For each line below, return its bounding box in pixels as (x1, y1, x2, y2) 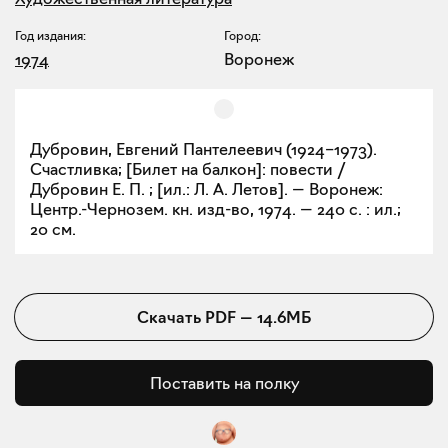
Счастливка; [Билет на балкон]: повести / (30, 159, 346, 180)
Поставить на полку (149, 373, 299, 394)
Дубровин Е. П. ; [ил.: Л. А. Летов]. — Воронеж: (30, 179, 383, 200)
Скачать (137, 307, 205, 328)
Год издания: (15, 28, 86, 44)
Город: (224, 28, 261, 44)
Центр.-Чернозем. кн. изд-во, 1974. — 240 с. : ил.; (30, 199, 401, 220)
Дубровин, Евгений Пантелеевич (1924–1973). (30, 139, 377, 160)
